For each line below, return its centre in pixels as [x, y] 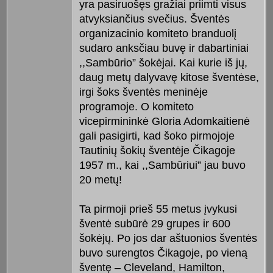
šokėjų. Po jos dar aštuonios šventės [168, 239]
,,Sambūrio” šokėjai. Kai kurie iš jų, [163, 63]
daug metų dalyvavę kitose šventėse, [169, 78]
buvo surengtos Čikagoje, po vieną [163, 253]
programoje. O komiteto [136, 107]
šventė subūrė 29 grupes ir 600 [154, 224]
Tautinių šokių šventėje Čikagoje [157, 151]
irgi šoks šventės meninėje [143, 92]
